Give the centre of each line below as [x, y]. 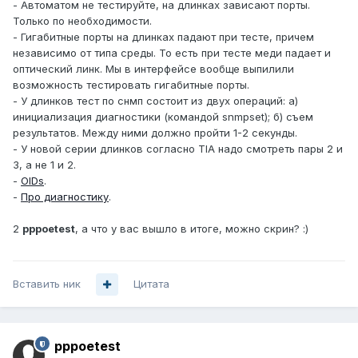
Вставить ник [47, 284]
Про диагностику [65, 197]
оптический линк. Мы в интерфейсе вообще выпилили [153, 69]
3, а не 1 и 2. [44, 165]
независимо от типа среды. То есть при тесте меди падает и [172, 53]
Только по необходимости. [82, 21]
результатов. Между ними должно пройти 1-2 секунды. [155, 133]
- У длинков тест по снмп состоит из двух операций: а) [155, 101]
